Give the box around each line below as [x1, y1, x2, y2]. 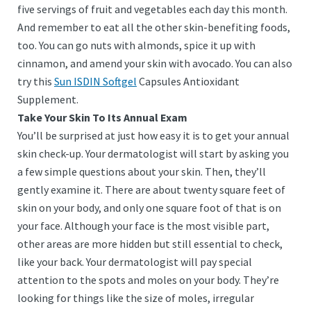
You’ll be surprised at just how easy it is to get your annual [17, 128, 289, 142]
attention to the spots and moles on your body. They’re [17, 273, 279, 287]
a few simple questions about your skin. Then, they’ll [17, 165, 266, 178]
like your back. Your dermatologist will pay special [17, 255, 252, 269]
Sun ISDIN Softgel [54, 74, 137, 88]
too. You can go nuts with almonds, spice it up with [17, 38, 255, 52]
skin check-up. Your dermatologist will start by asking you [17, 146, 289, 160]
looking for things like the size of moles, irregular [17, 291, 254, 305]
